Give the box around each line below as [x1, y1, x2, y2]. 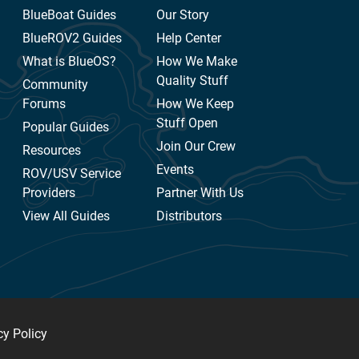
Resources [22, 143, 82, 159]
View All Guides [22, 208, 111, 224]
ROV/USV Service [22, 166, 122, 182]
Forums [22, 96, 67, 112]
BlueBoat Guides [22, 7, 117, 23]
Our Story [155, 7, 209, 23]
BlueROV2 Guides [22, 30, 123, 46]
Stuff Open [155, 115, 218, 131]
